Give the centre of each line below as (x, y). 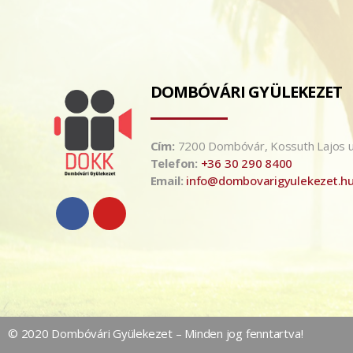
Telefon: (174, 163)
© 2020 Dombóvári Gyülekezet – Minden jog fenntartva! (156, 333)
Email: (167, 180)
